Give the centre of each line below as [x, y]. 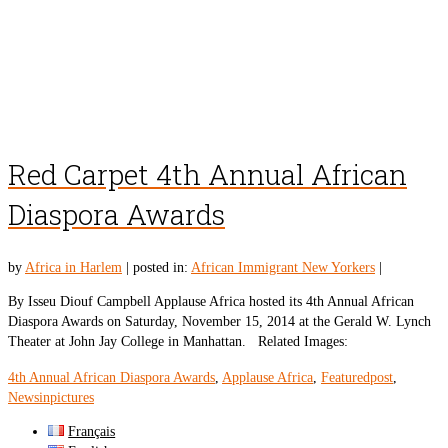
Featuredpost [357, 378]
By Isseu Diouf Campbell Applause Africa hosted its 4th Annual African [211, 302]
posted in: [162, 268]
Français [92, 432]
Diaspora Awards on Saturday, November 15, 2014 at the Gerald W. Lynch [219, 322]
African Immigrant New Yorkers [283, 268]
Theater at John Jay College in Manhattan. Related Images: [178, 342]
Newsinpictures [51, 398]
